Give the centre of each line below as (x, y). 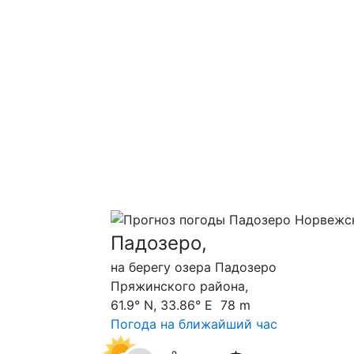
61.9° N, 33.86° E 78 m (181, 305)
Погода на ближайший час (194, 324)
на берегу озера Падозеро (194, 267)
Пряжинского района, (179, 286)
